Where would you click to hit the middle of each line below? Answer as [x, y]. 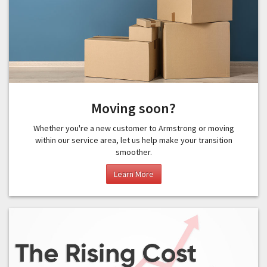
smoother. [133, 152]
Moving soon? [133, 108]
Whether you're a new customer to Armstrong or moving [133, 128]
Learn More [133, 174]
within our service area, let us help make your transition [133, 140]
